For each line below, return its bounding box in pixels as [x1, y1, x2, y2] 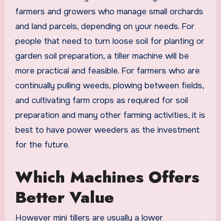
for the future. [15, 139, 70, 150]
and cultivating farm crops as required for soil [15, 95, 188, 106]
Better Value [15, 185, 114, 209]
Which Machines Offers [15, 165, 199, 188]
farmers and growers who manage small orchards [15, 6, 203, 17]
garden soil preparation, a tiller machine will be [15, 50, 189, 61]
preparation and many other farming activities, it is [15, 110, 205, 120]
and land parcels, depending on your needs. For [15, 21, 194, 32]
